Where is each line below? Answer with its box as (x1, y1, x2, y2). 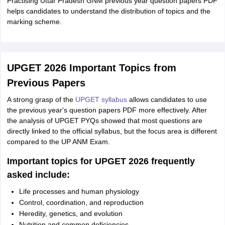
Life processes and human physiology (19, 187, 139, 195)
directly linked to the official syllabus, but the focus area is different (7, 127, 217, 135)
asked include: (7, 170, 70, 180)
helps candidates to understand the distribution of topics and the (7, 7, 210, 15)
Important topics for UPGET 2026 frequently (7, 156, 195, 166)
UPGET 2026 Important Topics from (7, 62, 176, 73)
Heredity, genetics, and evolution (19, 209, 123, 217)
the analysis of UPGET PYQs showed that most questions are (7, 117, 202, 125)
